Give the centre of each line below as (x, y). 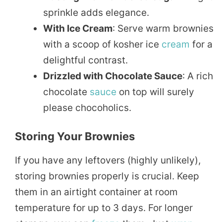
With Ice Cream (78, 28)
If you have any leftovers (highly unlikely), (108, 161)
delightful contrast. (85, 60)
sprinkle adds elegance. (96, 12)
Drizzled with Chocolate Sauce (113, 76)
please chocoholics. (87, 108)
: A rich (198, 76)
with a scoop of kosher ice (102, 44)
